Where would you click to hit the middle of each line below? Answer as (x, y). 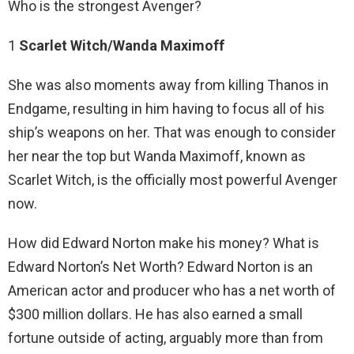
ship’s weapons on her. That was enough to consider (172, 133)
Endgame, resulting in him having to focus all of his (166, 109)
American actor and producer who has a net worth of (172, 291)
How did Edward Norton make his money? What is (164, 243)
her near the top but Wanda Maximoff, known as (157, 156)
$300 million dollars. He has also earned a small (155, 314)
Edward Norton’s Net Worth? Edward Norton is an (160, 267)
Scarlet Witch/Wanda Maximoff (122, 46)
